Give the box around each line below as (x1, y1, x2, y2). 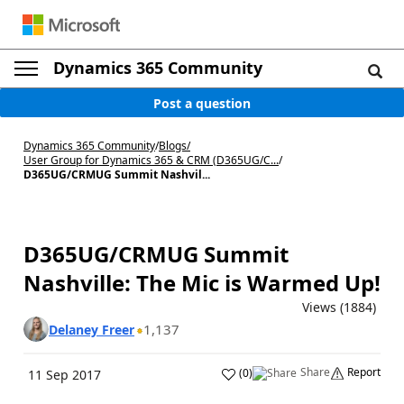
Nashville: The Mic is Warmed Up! (23, 268, 381, 298)
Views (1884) (302, 298, 376, 316)
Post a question (153, 94, 251, 112)
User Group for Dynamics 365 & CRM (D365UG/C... (23, 152, 279, 168)
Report (347, 364, 381, 380)
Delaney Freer (49, 320, 134, 338)
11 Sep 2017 (28, 366, 101, 383)
